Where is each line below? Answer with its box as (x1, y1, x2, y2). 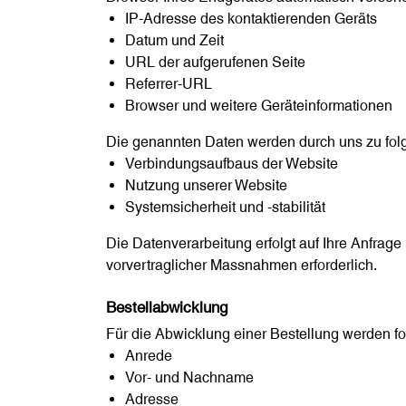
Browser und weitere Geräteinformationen (124, 97, 392, 115)
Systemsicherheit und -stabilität (124, 198, 329, 217)
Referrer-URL (124, 75, 212, 93)
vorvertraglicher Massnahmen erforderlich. (106, 256, 377, 275)
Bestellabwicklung (106, 298, 227, 317)
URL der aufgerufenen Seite (124, 53, 305, 72)
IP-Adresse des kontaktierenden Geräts (124, 10, 377, 28)
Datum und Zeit (124, 32, 224, 50)
